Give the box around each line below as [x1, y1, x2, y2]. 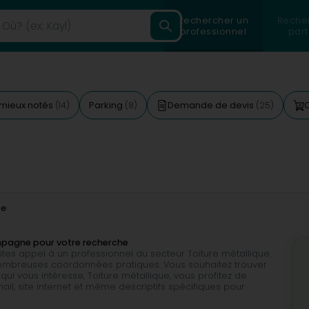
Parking [89, 99, 125, 112]
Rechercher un [177, 13, 249, 27]
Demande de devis [168, 99, 256, 112]
